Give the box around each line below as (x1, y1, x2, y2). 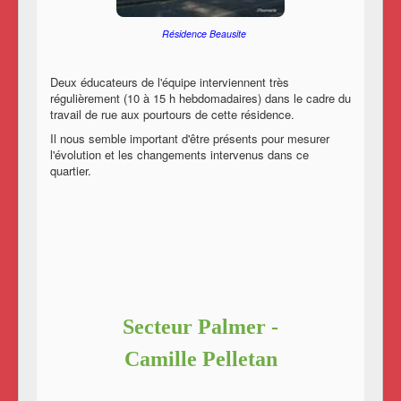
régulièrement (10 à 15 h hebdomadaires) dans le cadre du (50, 90, 351, 107)
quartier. (50, 162, 91, 180)
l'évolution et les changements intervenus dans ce (50, 146, 309, 164)
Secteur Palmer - (123, 315, 278, 339)
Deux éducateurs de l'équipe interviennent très (50, 73, 289, 91)
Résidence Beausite (162, 27, 246, 41)
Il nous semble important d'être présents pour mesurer (50, 130, 329, 148)
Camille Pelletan (124, 347, 277, 371)
